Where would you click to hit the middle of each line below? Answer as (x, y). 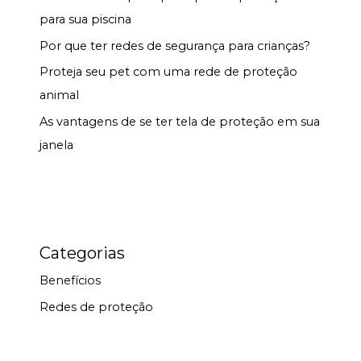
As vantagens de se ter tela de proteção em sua (180, 121)
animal (60, 95)
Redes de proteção (97, 307)
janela (57, 145)
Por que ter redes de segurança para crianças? (175, 46)
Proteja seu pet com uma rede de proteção (169, 72)
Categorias (83, 253)
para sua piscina (86, 19)
